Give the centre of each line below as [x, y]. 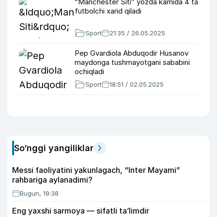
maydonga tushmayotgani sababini [132, 62]
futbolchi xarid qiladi [108, 11]
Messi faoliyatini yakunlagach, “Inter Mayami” [96, 170]
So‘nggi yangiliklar [54, 148]
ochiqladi [89, 71]
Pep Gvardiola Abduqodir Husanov [132, 53]
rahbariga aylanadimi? [52, 180]
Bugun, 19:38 [39, 193]
